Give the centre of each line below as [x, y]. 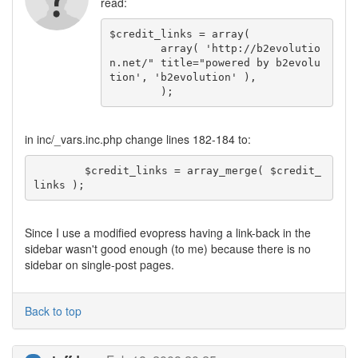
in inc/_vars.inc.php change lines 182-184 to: [138, 139]
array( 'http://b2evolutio [135, 48]
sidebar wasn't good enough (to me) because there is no [168, 249]
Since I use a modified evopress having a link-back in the [168, 233]
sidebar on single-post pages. [99, 265]
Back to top [53, 311]
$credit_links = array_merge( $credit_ [59, 170]
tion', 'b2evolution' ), [183, 77]
